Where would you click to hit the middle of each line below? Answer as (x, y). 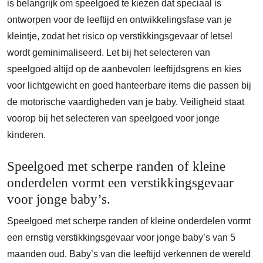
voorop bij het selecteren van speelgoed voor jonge (113, 118)
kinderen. (26, 135)
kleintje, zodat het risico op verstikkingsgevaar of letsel (120, 36)
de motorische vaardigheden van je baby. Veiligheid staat (126, 102)
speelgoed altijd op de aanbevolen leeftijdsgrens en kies (124, 69)
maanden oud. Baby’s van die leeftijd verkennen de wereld (129, 254)
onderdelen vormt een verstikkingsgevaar (120, 183)
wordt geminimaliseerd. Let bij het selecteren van (109, 53)
